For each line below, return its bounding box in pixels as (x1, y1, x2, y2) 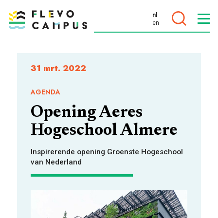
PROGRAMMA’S (8, 120, 79, 134)
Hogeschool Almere (31, 123, 178, 139)
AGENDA (31, 87, 60, 97)
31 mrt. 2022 (31, 62, 86, 74)
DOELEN (8, 49, 46, 63)
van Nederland (31, 157, 82, 166)
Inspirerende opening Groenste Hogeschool (31, 147, 183, 156)
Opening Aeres (31, 105, 143, 121)
